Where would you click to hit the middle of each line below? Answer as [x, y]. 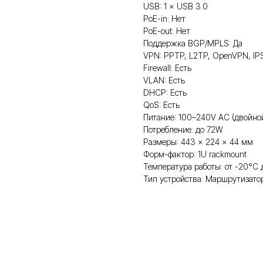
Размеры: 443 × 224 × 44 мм [198, 142]
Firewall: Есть [167, 68]
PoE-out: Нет [167, 31]
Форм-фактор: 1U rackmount [195, 154]
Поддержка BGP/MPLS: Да [193, 43]
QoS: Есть [161, 105]
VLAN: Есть [164, 80]
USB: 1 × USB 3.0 [176, 6]
